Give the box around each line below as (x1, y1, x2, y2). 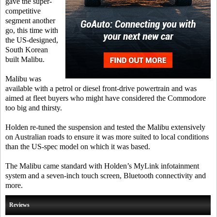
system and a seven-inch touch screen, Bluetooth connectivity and (5, 171, 206, 180)
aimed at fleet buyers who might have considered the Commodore (5, 94, 206, 102)
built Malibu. (5, 55, 45, 63)
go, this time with (5, 26, 58, 34)
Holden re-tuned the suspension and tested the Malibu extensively (5, 123, 205, 131)
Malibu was (5, 75, 41, 83)
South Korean (5, 46, 48, 54)
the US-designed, (5, 36, 58, 44)
